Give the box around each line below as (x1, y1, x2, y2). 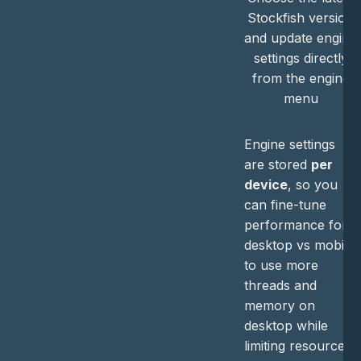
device (243, 176, 288, 193)
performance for (243, 217, 347, 234)
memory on (243, 297, 315, 314)
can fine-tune (243, 197, 326, 214)
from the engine (251, 70, 350, 87)
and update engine (244, 30, 358, 47)
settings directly (253, 50, 348, 67)
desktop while (243, 317, 328, 334)
